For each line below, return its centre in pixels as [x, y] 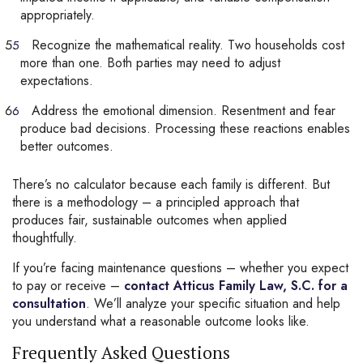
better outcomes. [67, 146]
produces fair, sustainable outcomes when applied [149, 220]
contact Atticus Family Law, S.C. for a [236, 286]
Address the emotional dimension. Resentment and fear [184, 111]
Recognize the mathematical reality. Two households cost [188, 45]
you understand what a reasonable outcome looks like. [161, 321]
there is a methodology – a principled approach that [156, 202]
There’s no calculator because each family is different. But [171, 184]
